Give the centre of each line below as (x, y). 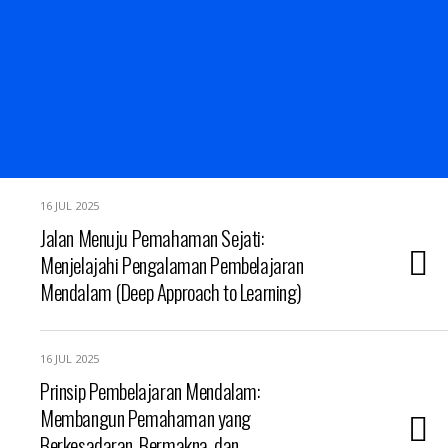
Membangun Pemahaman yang (146, 417)
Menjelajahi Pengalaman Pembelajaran (172, 264)
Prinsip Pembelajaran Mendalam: (150, 390)
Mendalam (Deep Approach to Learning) (171, 291)
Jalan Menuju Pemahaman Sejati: (152, 237)
